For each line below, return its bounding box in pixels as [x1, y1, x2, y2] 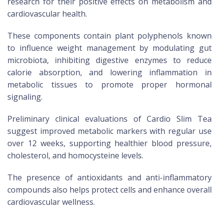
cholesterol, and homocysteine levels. [7, 150, 143, 161]
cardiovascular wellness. [7, 197, 95, 208]
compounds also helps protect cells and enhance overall [7, 184, 212, 196]
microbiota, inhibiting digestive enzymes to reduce [7, 55, 212, 66]
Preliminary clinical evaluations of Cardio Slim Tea [7, 113, 212, 125]
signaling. [7, 91, 43, 103]
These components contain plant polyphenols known [7, 30, 212, 42]
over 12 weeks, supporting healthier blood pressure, [7, 138, 212, 149]
